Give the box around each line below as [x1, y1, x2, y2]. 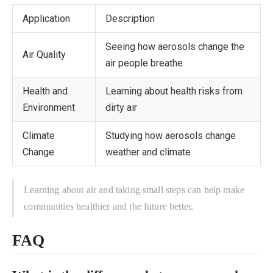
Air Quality [23, 49, 66, 61]
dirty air [105, 102, 137, 114]
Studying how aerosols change [105, 130, 236, 142]
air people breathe [105, 57, 183, 69]
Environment [23, 102, 75, 114]
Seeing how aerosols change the [105, 41, 244, 53]
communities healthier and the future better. [24, 201, 194, 212]
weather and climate [105, 146, 191, 158]
